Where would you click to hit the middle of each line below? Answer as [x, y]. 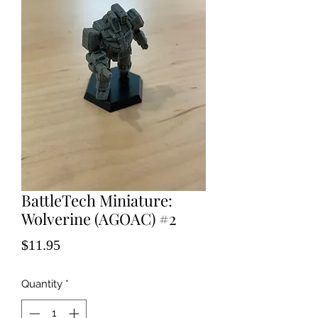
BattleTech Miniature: [97, 200]
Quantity [42, 284]
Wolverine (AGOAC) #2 [99, 219]
